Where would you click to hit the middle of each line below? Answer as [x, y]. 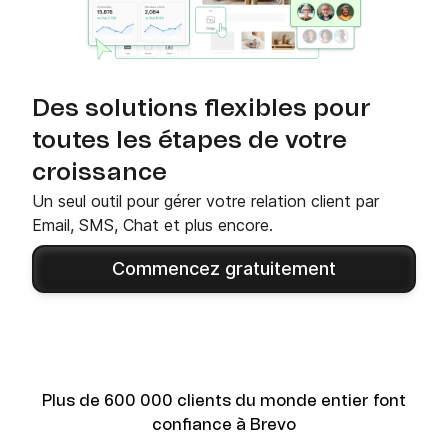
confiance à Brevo [224, 425]
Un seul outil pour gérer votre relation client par [205, 201]
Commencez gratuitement [224, 268]
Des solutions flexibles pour [201, 109]
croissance [99, 173]
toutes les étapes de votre [189, 141]
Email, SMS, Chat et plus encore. [152, 225]
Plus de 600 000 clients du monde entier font [224, 401]
